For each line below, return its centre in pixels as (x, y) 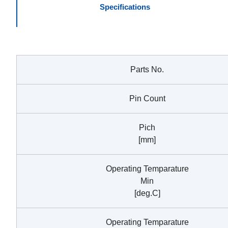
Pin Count (147, 98)
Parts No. (147, 69)
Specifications (125, 7)
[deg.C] (147, 193)
